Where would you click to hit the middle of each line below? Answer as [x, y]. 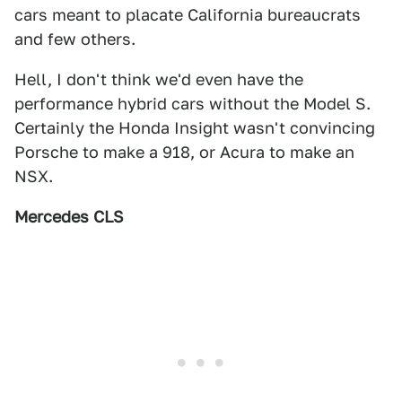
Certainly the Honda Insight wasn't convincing [195, 127]
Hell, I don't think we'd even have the [159, 79]
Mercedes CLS [69, 216]
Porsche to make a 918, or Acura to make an [184, 152]
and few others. [75, 39]
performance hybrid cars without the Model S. [192, 103]
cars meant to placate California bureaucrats [188, 14]
